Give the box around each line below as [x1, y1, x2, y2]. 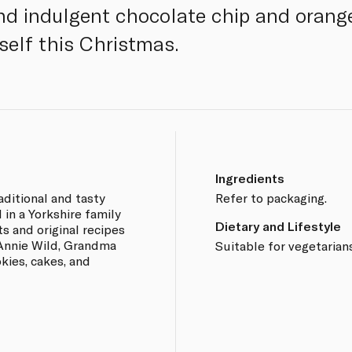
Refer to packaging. [214, 189, 327, 205]
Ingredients [214, 170, 284, 185]
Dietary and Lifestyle [214, 218, 341, 233]
